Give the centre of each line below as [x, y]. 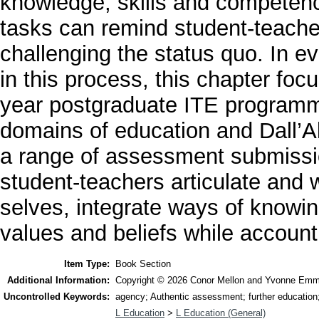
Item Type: [87, 264]
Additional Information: [58, 281]
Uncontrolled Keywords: [57, 297]
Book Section [143, 264]
